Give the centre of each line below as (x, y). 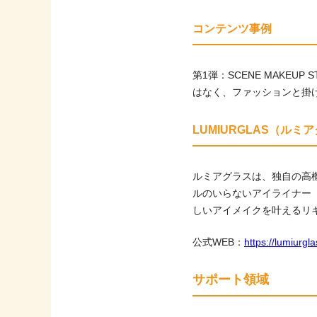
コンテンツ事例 (232, 28)
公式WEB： (218, 242)
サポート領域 (231, 279)
